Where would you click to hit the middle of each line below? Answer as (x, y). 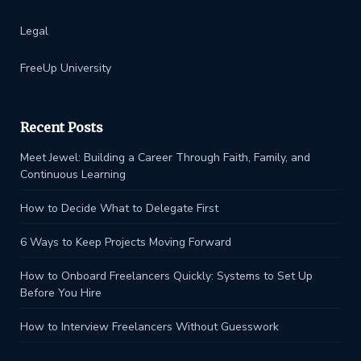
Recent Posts (62, 128)
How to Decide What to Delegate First (119, 209)
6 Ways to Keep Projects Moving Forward (126, 243)
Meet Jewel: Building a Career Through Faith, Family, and (165, 158)
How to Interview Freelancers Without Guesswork (149, 327)
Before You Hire (61, 293)
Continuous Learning (73, 175)
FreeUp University (66, 68)
